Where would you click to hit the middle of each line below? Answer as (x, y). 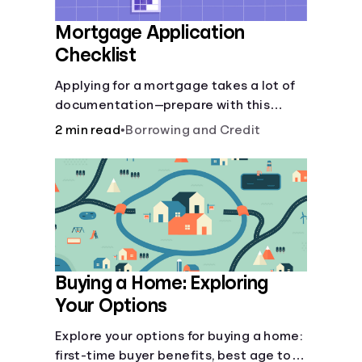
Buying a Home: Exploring (162, 283)
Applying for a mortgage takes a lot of (175, 86)
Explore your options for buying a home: (179, 336)
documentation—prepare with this (163, 105)
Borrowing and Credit (193, 130)
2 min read (88, 130)
